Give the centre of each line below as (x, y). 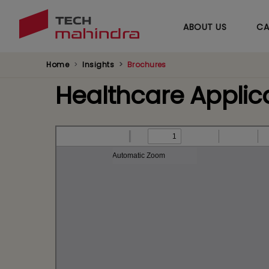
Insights (98, 65)
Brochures (147, 65)
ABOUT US (205, 27)
